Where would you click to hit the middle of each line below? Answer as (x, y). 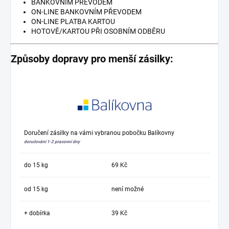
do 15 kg (36, 165)
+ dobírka (37, 213)
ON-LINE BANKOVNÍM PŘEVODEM (86, 12)
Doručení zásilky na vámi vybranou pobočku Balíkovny (99, 133)
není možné (128, 189)
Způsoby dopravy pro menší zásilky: (92, 59)
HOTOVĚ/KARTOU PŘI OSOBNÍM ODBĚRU (98, 31)
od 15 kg (36, 189)
